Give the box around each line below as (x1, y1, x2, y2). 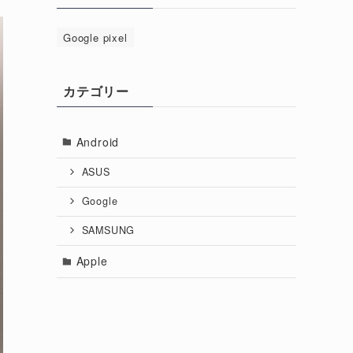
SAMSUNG (81, 223, 136, 238)
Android (76, 133, 120, 150)
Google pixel (63, 30, 128, 45)
